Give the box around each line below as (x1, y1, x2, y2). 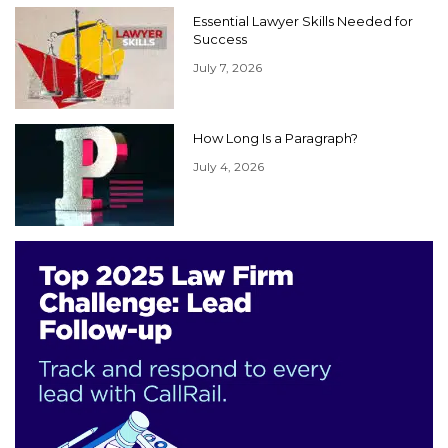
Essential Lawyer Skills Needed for (193, 12, 413, 29)
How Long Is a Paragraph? (193, 129, 358, 146)
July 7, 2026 (193, 59, 262, 75)
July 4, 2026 (193, 158, 264, 174)
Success (193, 30, 247, 47)
